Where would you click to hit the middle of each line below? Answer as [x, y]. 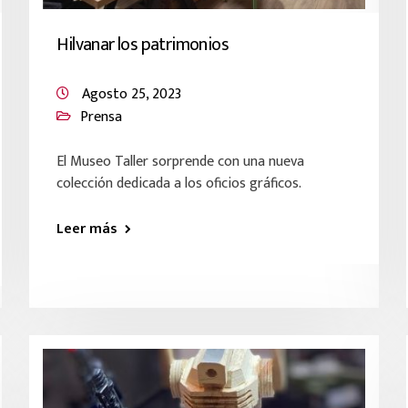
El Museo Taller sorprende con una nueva [181, 162]
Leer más [87, 229]
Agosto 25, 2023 [132, 94]
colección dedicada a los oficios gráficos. [179, 184]
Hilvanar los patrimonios [143, 45]
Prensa [102, 117]
